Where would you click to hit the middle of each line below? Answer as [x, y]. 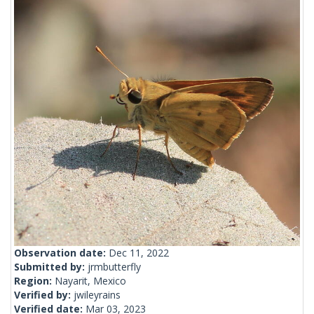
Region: [34, 281]
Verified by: [44, 295]
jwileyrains [97, 295]
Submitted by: [51, 267]
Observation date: [61, 253]
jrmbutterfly [114, 267]
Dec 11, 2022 [139, 253]
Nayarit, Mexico [90, 281]
